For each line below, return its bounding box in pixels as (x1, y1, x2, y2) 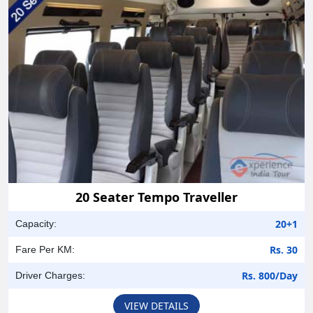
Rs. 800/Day (242, 268, 298, 282)
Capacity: (15, 217, 57, 229)
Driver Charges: (15, 269, 85, 281)
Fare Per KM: (15, 243, 75, 255)
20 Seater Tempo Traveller (75, 188, 238, 205)
